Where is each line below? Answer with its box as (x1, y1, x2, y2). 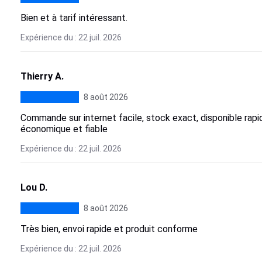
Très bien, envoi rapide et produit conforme (20, 223, 198, 235)
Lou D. (20, 182, 47, 193)
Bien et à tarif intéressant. (20, 12, 127, 23)
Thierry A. (20, 71, 64, 82)
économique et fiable (20, 123, 108, 135)
